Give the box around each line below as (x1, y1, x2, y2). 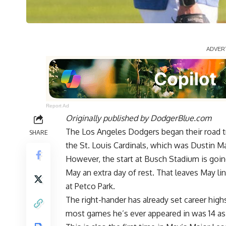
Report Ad (46, 102, 70, 108)
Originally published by (66, 112, 150, 123)
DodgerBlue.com (150, 112, 211, 123)
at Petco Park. (66, 181, 115, 191)
